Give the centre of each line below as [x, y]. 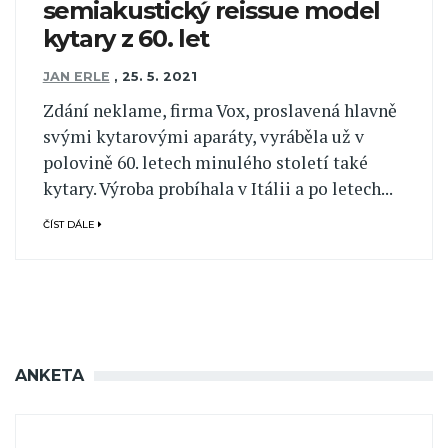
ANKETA [49, 375]
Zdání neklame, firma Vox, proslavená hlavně [219, 111]
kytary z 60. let [126, 38]
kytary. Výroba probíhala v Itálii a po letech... [217, 189]
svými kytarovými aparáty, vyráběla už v [203, 137]
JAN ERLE [76, 77]
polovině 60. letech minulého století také [205, 163]
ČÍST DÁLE [70, 224]
